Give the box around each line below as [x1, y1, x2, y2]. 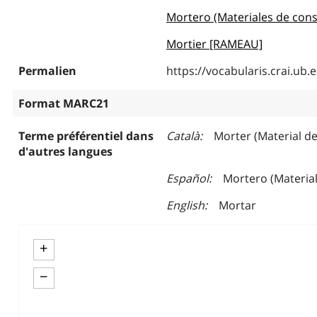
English [166, 197, 204, 213]
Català [166, 128, 200, 144]
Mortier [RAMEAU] [166, 36, 263, 52]
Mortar [218, 197, 256, 213]
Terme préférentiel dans [18, 128, 154, 144]
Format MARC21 [18, 96, 109, 111]
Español [166, 171, 209, 186]
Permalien [18, 63, 76, 79]
